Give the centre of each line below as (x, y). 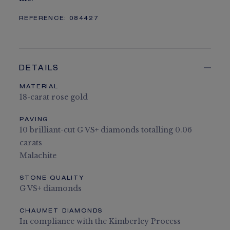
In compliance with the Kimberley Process (100, 221)
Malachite (38, 156)
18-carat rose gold (54, 97)
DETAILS (39, 69)
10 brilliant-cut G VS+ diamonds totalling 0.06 (106, 130)
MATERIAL (39, 87)
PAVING (34, 120)
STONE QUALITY (52, 178)
